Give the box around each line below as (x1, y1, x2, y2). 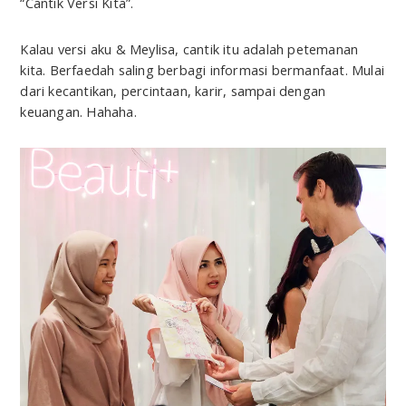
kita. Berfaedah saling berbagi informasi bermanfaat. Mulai (20, 61, 384, 80)
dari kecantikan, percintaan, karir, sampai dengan (20, 82, 326, 101)
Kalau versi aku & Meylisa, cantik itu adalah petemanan (20, 40, 359, 59)
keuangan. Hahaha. (20, 102, 137, 121)
